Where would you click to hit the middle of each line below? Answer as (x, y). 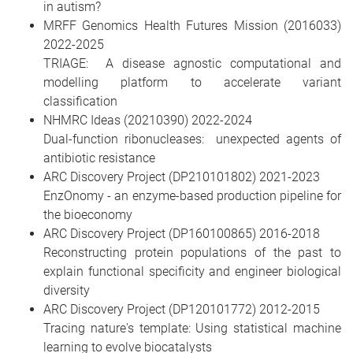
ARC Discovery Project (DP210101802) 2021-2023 (182, 177)
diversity (67, 290)
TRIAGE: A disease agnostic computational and (192, 63)
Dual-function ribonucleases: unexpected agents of (192, 139)
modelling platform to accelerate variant (192, 82)
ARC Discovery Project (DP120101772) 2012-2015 (182, 309)
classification (80, 101)
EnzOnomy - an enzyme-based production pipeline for (192, 196)
